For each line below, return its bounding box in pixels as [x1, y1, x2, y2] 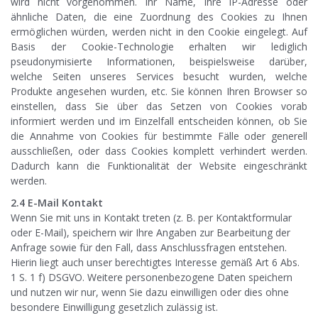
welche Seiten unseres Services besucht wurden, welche [11, 70, 307, 84]
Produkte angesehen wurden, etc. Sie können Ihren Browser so [11, 84, 307, 99]
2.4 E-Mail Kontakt [11, 196, 103, 210]
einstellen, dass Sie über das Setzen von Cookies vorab [11, 99, 307, 114]
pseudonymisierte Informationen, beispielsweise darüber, [11, 55, 307, 69]
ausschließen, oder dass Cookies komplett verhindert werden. [11, 144, 307, 158]
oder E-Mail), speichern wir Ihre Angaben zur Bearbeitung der [11, 226, 290, 240]
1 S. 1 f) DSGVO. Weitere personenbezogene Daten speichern [11, 270, 292, 285]
